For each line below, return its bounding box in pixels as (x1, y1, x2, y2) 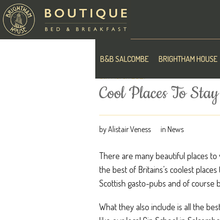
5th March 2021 (99, 71, 145, 81)
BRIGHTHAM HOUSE (158, 54, 218, 64)
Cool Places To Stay (99, 82, 219, 105)
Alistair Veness (108, 124, 151, 134)
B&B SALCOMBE (100, 54, 149, 64)
